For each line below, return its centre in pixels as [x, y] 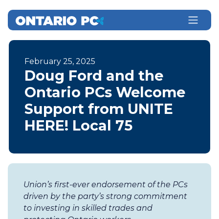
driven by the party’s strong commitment [105, 196]
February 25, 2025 [60, 61]
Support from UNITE [99, 109]
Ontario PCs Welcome [105, 92]
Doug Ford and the [94, 76]
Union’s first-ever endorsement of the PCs [106, 185]
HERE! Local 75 [78, 125]
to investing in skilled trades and [88, 208]
